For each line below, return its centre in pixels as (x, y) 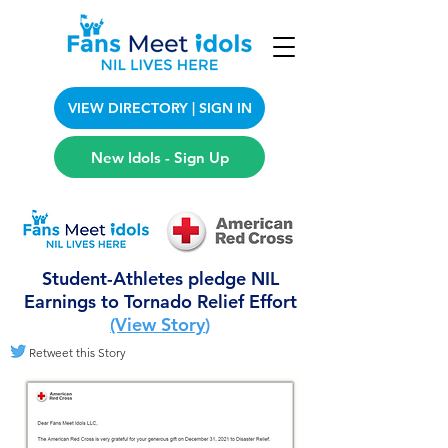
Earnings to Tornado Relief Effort (160, 301)
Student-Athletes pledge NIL (160, 278)
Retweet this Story (77, 352)
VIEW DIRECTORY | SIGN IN (159, 108)
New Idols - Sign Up (159, 157)
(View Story (157, 324)
